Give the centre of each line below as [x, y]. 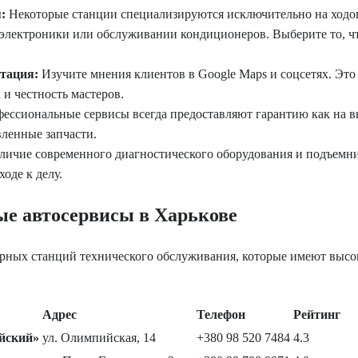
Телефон [221, 315]
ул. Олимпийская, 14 [99, 338]
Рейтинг [317, 315]
